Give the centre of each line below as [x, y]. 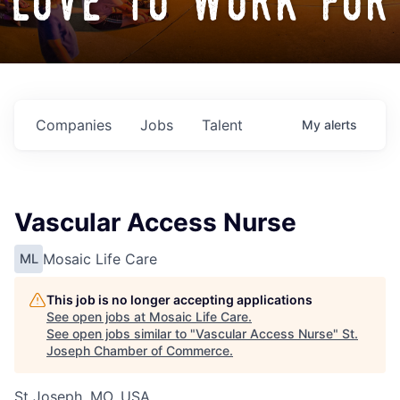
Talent [222, 125]
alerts [341, 125]
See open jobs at [98, 317]
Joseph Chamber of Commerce [138, 351]
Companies [74, 125]
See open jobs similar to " [121, 334]
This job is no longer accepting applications [179, 300]
